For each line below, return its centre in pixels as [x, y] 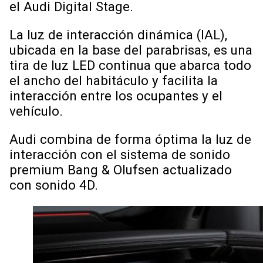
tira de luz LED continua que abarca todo [130, 65]
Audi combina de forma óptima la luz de [130, 139]
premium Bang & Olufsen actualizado [121, 170]
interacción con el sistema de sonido [120, 155]
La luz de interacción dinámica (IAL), [118, 34]
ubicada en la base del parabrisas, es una [131, 50]
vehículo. [36, 111]
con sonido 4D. [55, 185]
